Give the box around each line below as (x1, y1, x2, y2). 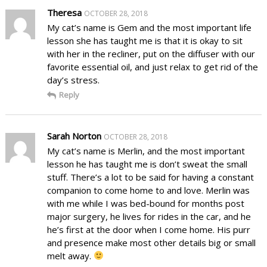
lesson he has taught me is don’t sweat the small (46, 157, 247, 170)
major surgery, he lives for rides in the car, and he (46, 210, 251, 222)
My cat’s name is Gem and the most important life (46, 21, 252, 33)
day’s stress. (46, 73, 100, 86)
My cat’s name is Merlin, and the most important (46, 144, 245, 157)
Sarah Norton (46, 129, 101, 142)
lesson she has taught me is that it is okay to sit (46, 34, 243, 46)
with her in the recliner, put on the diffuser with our (46, 47, 255, 60)
